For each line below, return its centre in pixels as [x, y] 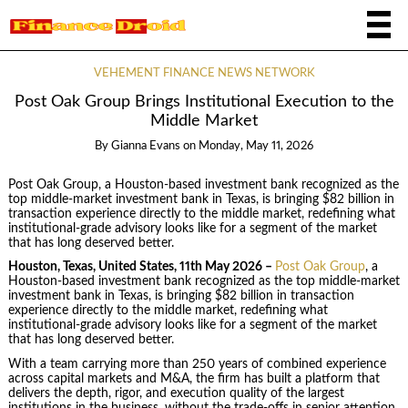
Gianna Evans [146, 147]
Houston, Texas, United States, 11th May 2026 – [141, 267]
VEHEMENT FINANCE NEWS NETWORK [204, 73]
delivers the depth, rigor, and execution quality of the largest [176, 393]
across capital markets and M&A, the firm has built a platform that [194, 378]
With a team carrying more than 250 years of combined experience [197, 364]
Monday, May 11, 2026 [256, 147]
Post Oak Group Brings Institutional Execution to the [204, 102]
